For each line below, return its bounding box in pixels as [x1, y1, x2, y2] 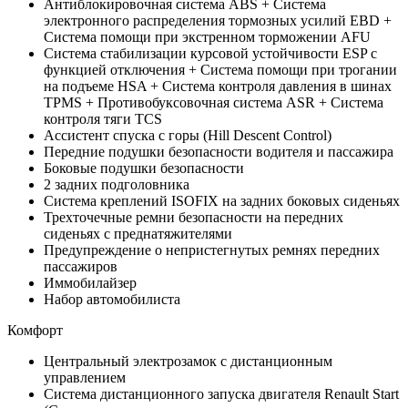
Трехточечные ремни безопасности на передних [44, 209, 343, 225]
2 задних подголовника [44, 176, 189, 192]
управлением [44, 369, 126, 385]
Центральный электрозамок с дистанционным [44, 352, 332, 369]
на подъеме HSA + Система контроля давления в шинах [44, 77, 392, 94]
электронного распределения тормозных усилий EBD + [44, 12, 392, 28]
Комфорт [7, 321, 63, 338]
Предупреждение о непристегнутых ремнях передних [44, 241, 380, 258]
